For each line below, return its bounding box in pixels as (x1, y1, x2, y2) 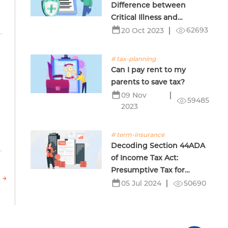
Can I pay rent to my (111, 65, 186, 75)
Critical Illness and (111, 13, 178, 22)
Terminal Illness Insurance (111, 25, 207, 35)
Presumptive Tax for (111, 165, 185, 175)
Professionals (111, 178, 160, 187)
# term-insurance (111, 131, 165, 139)
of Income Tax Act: (111, 153, 179, 163)
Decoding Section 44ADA (111, 141, 206, 151)
